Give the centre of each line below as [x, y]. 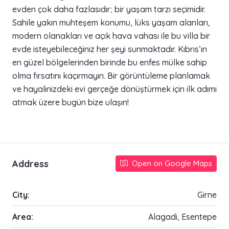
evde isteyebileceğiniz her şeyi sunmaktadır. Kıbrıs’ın [110, 49]
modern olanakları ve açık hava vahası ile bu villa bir [111, 36]
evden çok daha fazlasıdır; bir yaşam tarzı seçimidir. [109, 9]
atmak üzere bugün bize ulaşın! [71, 102]
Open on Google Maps [171, 164]
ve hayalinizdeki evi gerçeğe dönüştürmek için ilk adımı [114, 89]
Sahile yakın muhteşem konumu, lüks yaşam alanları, [111, 23]
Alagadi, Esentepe [182, 217]
